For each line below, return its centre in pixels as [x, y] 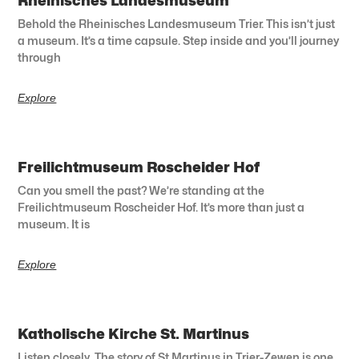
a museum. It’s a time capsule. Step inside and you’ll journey [179, 40]
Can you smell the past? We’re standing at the [141, 190]
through [40, 57]
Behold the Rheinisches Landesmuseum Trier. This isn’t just [177, 23]
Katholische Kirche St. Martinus [134, 333]
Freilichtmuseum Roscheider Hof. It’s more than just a [161, 207]
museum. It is [54, 224]
